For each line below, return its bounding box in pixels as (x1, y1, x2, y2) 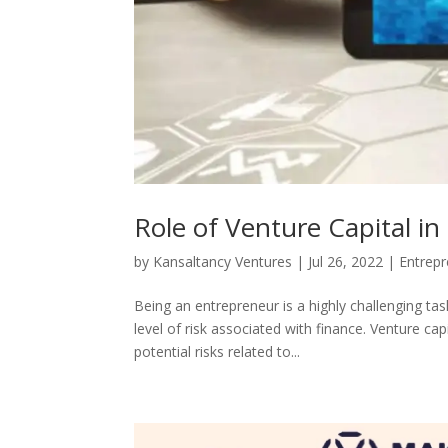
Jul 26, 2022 (308, 251, 384, 271)
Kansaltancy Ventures (153, 251, 293, 271)
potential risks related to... (134, 341, 301, 361)
